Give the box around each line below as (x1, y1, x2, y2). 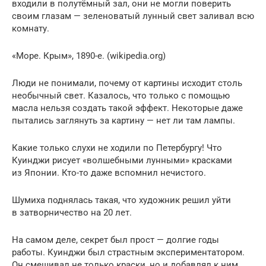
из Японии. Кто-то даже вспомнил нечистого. (12, 167, 206, 178)
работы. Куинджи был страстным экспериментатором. (12, 247, 245, 258)
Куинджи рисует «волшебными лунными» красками (12, 155, 232, 166)
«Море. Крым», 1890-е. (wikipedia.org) (12, 50, 166, 61)
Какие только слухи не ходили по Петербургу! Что (12, 142, 222, 153)
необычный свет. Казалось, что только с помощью (12, 90, 230, 101)
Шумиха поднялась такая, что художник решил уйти (12, 195, 231, 205)
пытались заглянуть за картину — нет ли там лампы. (12, 115, 235, 126)
